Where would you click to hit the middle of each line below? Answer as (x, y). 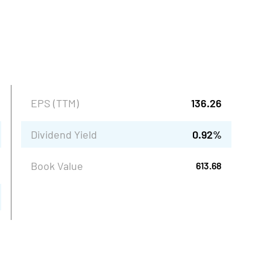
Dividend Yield (64, 134)
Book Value (57, 166)
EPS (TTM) (55, 103)
